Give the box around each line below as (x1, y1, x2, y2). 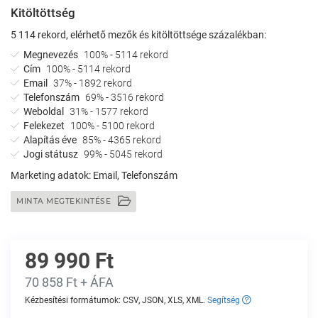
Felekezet (19, 120, 67, 131)
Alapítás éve (19, 134, 79, 146)
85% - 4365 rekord (82, 134, 161, 146)
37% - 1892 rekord (53, 77, 132, 89)
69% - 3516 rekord (85, 92, 164, 103)
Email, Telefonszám (93, 170, 177, 181)
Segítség (207, 295, 242, 305)
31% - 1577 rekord (70, 106, 148, 117)
